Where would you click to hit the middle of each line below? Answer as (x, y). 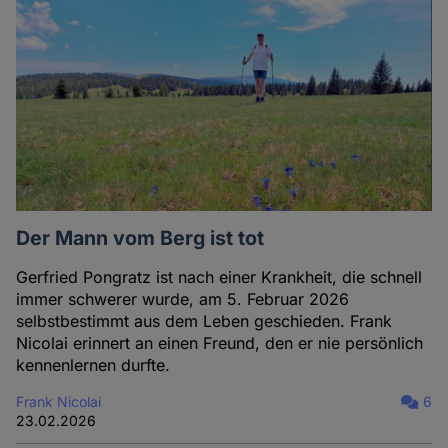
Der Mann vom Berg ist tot (140, 237)
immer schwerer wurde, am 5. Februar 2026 (183, 298)
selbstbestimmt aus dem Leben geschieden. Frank (204, 320)
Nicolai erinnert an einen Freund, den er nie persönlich (220, 342)
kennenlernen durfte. (93, 364)
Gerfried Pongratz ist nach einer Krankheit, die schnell (219, 276)
